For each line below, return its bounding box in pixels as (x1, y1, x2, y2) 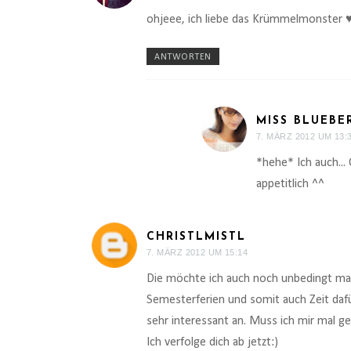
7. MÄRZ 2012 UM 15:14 (147, 248, 248, 258)
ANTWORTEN (154, 52, 212, 63)
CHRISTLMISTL (147, 231, 246, 244)
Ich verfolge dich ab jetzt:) (147, 336, 278, 349)
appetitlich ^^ (256, 178, 324, 191)
